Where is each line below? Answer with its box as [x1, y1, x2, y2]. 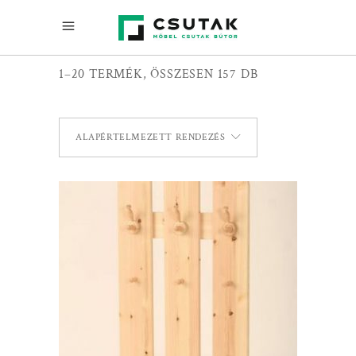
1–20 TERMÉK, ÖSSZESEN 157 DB [59, 66, 258, 83]
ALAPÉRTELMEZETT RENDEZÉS [75, 131, 226, 143]
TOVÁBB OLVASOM [130, 296, 228, 307]
